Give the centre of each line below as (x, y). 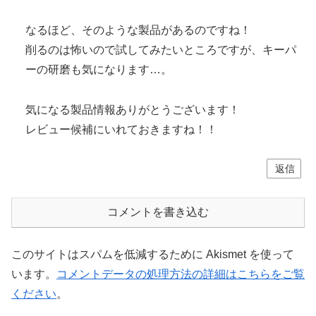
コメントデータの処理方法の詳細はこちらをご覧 (181, 274)
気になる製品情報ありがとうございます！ (133, 109)
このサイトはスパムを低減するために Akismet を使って (153, 255)
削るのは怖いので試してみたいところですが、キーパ (161, 49)
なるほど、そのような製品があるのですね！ (138, 30)
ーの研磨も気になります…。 (99, 69)
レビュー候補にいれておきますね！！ (121, 129)
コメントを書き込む (158, 212)
